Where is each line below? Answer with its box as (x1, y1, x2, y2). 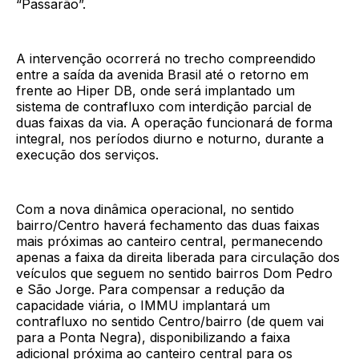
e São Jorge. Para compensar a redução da (16, 281, 284, 298)
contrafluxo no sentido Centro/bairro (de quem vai (16, 313, 324, 330)
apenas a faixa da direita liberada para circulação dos (16, 249, 340, 266)
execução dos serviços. (16, 147, 159, 163)
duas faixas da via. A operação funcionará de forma (16, 115, 333, 131)
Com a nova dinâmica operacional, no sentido (16, 201, 294, 218)
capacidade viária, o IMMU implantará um (16, 297, 270, 314)
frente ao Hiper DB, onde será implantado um (16, 83, 295, 99)
